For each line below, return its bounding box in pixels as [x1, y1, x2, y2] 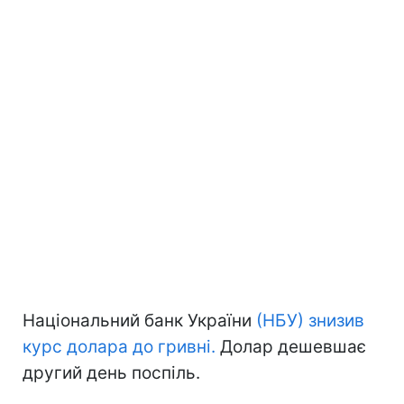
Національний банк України [23, 309, 256, 331]
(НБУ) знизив [256, 309, 364, 331]
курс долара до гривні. [23, 335, 216, 357]
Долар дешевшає [216, 335, 366, 357]
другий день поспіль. [23, 362, 200, 383]
